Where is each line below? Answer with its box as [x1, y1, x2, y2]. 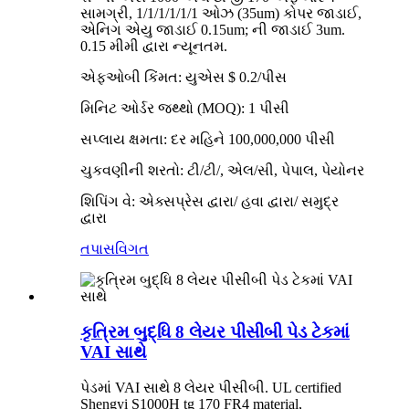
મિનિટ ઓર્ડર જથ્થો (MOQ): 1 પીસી [80, 100, 289, 117]
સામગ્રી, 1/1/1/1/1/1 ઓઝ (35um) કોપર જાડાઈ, [80, 5, 362, 22]
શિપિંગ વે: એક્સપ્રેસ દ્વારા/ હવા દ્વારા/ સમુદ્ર [80, 194, 339, 210]
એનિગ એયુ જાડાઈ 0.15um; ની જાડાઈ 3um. [80, 22, 345, 38]
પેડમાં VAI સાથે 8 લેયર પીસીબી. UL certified [80, 379, 341, 395]
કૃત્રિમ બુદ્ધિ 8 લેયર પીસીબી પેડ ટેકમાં [80, 321, 350, 341]
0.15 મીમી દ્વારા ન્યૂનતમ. [80, 38, 227, 55]
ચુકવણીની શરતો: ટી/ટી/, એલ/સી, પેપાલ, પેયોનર [80, 163, 364, 179]
